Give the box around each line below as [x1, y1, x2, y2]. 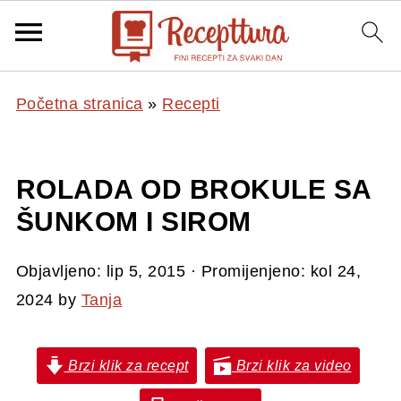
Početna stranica [15, 95, 143, 113]
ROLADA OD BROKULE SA [15, 175, 371, 204]
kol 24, [310, 262, 362, 280]
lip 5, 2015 [106, 262, 186, 280]
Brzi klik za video [232, 357, 352, 373]
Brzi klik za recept [64, 357, 189, 373]
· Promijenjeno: [185, 262, 311, 280]
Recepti [162, 95, 220, 113]
